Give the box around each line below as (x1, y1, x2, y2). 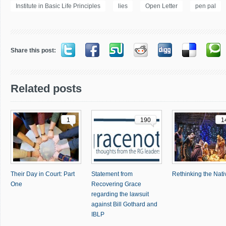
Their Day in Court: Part (11, 171, 75, 178)
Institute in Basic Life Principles (16, 3, 100, 10)
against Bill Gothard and (91, 201, 157, 208)
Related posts (11, 82, 82, 95)
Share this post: (11, 47, 56, 54)
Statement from (91, 171, 133, 178)
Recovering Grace (91, 181, 141, 188)
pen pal (195, 3, 216, 10)
